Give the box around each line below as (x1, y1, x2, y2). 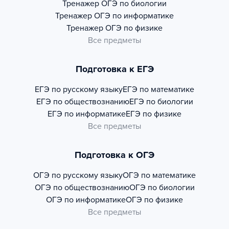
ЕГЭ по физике (126, 109, 181, 119)
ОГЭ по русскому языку (33, 170, 123, 180)
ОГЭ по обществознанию (34, 182, 129, 193)
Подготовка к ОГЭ (75, 149, 154, 161)
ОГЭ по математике (123, 170, 196, 180)
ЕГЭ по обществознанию (36, 97, 129, 107)
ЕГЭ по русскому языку (35, 84, 123, 95)
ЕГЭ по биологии (129, 97, 193, 107)
